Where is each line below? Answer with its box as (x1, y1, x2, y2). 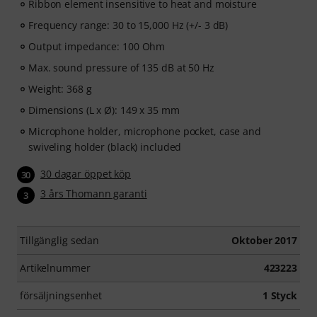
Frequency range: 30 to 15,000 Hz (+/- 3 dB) (28, 18, 229, 32)
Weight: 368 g (28, 82, 92, 96)
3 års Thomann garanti (40, 187, 147, 201)
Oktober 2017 (231, 233, 297, 247)
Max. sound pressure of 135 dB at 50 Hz (28, 61, 214, 74)
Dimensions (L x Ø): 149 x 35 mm (28, 103, 180, 117)
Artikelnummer (20, 260, 91, 275)
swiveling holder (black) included (28, 140, 182, 154)
